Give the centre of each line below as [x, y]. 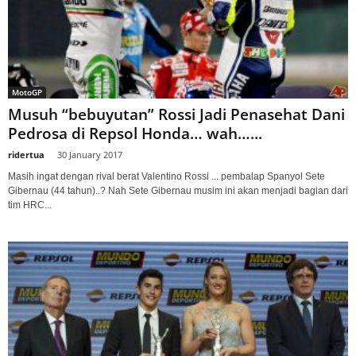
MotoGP [27, 92]
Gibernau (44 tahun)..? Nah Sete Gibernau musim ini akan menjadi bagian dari [178, 190]
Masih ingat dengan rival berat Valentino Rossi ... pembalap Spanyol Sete [166, 176]
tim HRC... [30, 205]
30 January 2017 [90, 154]
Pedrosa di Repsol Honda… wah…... [135, 133]
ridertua [26, 154]
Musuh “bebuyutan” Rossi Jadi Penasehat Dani [176, 114]
